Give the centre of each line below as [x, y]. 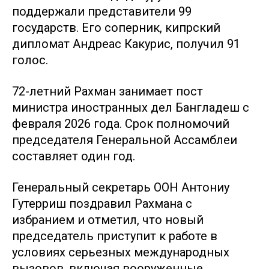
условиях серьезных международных [121, 252]
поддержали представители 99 [102, 11]
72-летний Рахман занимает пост [107, 91]
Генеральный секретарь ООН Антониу [121, 187]
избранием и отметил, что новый [108, 220]
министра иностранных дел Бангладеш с [131, 107]
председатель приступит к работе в [115, 236]
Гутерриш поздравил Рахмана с [102, 204]
